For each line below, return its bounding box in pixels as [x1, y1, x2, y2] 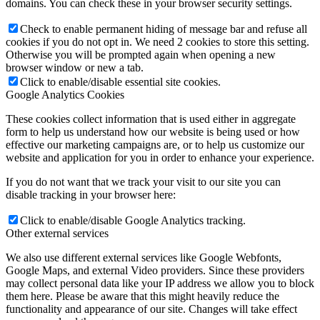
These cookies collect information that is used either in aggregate [6, 112, 296, 125]
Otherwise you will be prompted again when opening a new [6, 48, 276, 61]
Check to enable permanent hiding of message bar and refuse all [20, 22, 307, 35]
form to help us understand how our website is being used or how [6, 125, 300, 138]
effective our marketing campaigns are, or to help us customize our [6, 138, 304, 151]
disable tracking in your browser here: [6, 188, 176, 201]
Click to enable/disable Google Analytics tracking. [20, 214, 246, 226]
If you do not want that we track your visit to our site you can [6, 175, 281, 188]
